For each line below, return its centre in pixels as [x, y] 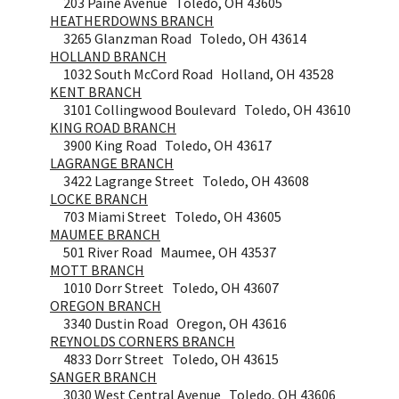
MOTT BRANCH [97, 269]
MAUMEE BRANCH [105, 234]
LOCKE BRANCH [99, 198]
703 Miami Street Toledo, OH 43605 [166, 216]
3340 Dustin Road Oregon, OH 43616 [168, 323]
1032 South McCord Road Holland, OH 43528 [192, 73]
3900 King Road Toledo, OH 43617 [161, 145]
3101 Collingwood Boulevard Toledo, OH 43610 [200, 109]
